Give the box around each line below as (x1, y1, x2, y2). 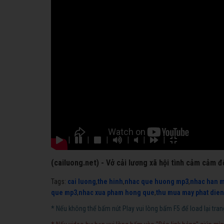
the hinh (97, 177, 123, 185)
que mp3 (51, 188, 77, 196)
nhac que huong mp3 (124, 177, 188, 185)
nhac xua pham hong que (78, 188, 154, 196)
